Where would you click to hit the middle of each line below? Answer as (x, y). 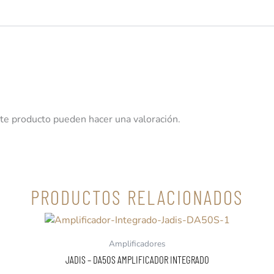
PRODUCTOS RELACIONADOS (137, 197)
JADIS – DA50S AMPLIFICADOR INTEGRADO (137, 259)
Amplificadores (137, 243)
